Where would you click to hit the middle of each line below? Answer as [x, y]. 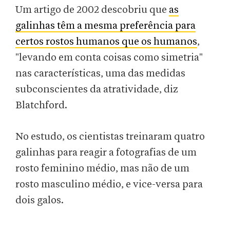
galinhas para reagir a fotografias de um [106, 153]
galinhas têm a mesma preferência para [106, 26]
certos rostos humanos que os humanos [106, 42]
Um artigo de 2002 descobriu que [92, 10]
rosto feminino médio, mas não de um [102, 169]
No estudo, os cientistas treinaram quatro [110, 137]
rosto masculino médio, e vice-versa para [109, 185]
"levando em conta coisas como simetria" [109, 58]
